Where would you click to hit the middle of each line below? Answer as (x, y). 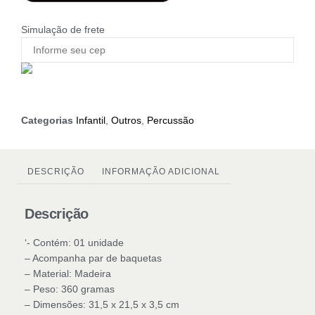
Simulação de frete (63, 29)
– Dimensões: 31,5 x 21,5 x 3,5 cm (102, 304)
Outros (126, 120)
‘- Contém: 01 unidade (74, 242)
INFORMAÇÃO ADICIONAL (161, 172)
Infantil (91, 120)
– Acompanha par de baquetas (93, 258)
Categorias (47, 120)
